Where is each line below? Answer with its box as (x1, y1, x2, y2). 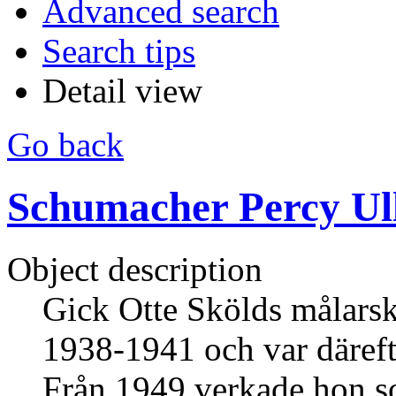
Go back (7, 125, 124, 164)
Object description (7, 250, 263, 289)
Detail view (42, 71, 202, 110)
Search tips (42, 31, 195, 70)
